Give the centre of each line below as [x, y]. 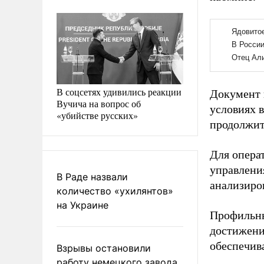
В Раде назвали [92, 176]
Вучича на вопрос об [99, 103]
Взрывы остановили [104, 248]
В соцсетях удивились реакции [119, 91]
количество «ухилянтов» [115, 191]
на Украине [82, 205]
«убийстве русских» [97, 115]
